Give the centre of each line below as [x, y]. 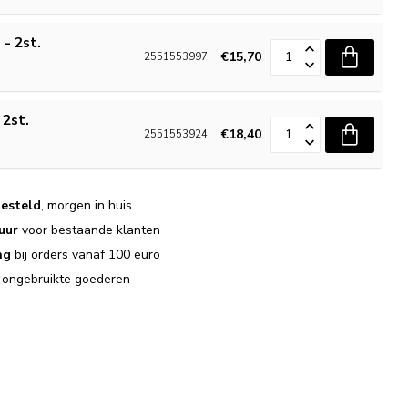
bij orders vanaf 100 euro [86, 255]
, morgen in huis [87, 205]
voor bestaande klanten [90, 230]
